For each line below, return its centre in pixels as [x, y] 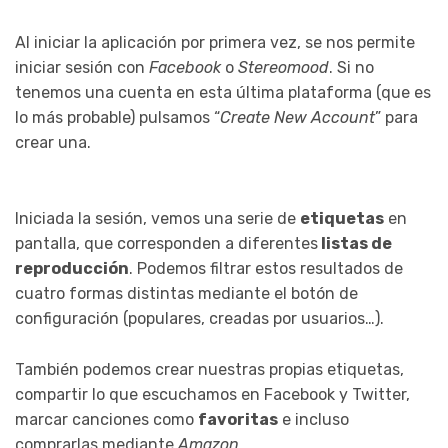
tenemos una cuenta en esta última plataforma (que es [223, 93]
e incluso [313, 419]
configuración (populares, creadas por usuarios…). [199, 319]
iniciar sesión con [82, 68]
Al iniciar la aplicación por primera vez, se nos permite [215, 43]
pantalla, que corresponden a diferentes [166, 244]
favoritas [238, 419]
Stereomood [283, 68]
